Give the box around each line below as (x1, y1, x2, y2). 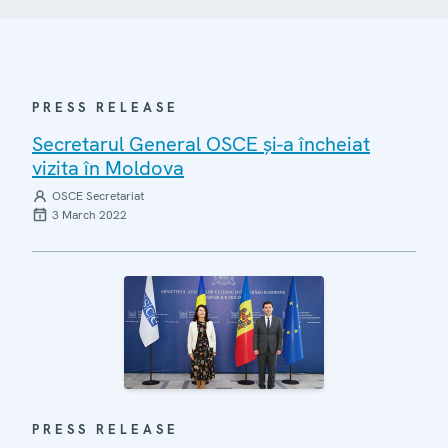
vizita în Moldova (32, 155, 184, 181)
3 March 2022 (52, 207, 127, 223)
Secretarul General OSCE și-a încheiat (32, 131, 370, 157)
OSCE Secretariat (52, 188, 144, 204)
